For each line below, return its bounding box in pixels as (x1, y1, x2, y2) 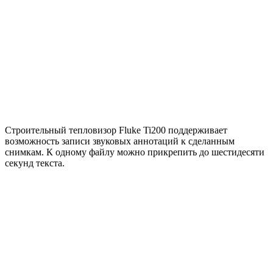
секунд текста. (5, 157, 65, 168)
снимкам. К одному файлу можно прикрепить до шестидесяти (5, 146, 264, 157)
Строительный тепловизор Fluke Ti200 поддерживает (5, 124, 227, 135)
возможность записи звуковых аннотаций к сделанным (5, 135, 235, 146)
